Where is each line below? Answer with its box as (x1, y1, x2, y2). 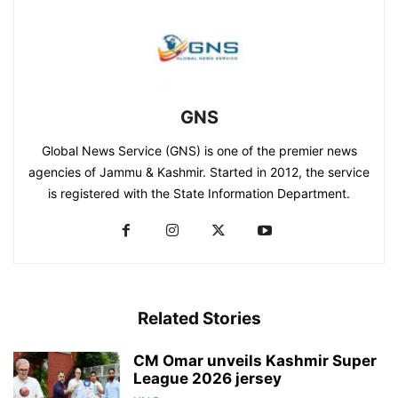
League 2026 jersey (133, 369, 282, 387)
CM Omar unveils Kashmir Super (133, 351, 377, 370)
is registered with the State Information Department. (48, 185, 350, 201)
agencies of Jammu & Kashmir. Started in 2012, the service (28, 163, 370, 179)
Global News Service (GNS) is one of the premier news (41, 142, 357, 158)
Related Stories (137, 307, 261, 329)
